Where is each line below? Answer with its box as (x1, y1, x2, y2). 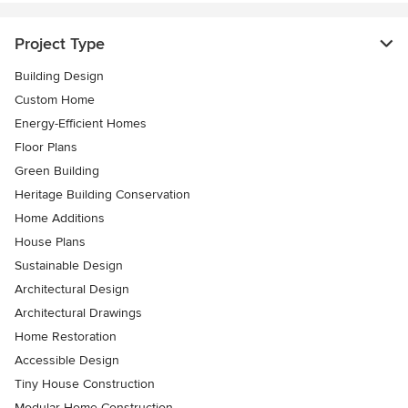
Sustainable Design (15, 258, 123, 274)
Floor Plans (15, 139, 77, 156)
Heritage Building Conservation (15, 187, 190, 203)
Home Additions (15, 210, 105, 227)
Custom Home (15, 92, 95, 108)
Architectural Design (15, 281, 129, 298)
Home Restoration (15, 329, 117, 345)
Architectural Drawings (15, 305, 142, 321)
